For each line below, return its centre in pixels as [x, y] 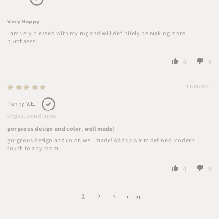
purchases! [22, 42]
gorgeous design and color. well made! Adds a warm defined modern [101, 141]
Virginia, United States [32, 117]
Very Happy [23, 22]
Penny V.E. [22, 104]
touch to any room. [34, 149]
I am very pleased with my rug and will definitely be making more [97, 34]
